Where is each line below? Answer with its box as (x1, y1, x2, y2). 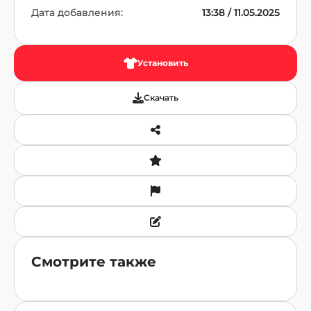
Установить (137, 58, 188, 68)
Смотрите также (31, 253, 156, 270)
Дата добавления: (31, 6, 123, 19)
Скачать (144, 92, 178, 103)
